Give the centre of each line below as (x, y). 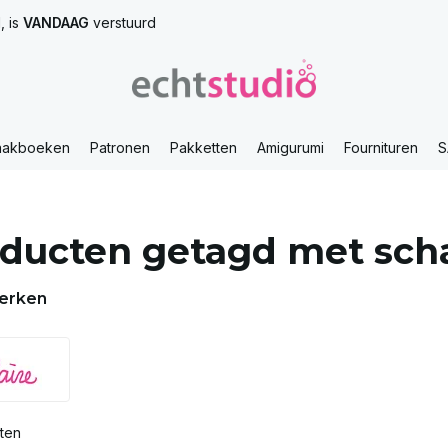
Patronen (120, 147)
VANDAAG (56, 22)
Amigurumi (290, 147)
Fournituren (381, 147)
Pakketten (203, 147)
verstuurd (122, 22)
